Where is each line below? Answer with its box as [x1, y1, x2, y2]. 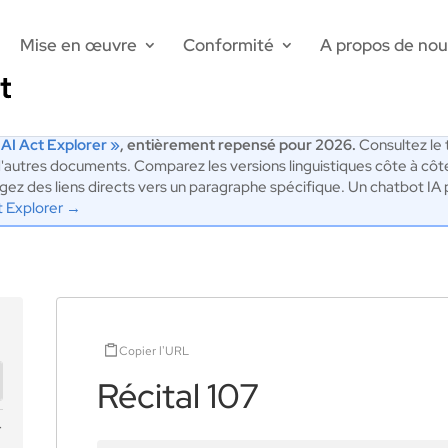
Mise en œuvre [20, 34, 138, 56]
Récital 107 [96, 373, 259, 419]
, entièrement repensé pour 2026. [120, 135, 357, 156]
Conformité [183, 34, 275, 56]
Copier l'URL [118, 342, 189, 359]
